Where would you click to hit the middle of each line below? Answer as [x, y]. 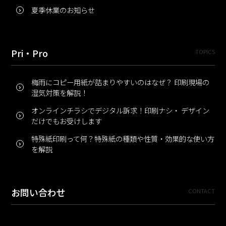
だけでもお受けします [67, 121]
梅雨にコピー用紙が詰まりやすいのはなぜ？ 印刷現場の [121, 82]
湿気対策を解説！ [60, 93]
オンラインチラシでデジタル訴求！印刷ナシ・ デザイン [121, 110]
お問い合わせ [39, 192]
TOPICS [205, 52]
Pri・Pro [30, 53]
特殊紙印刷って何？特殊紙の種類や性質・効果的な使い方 [123, 139]
